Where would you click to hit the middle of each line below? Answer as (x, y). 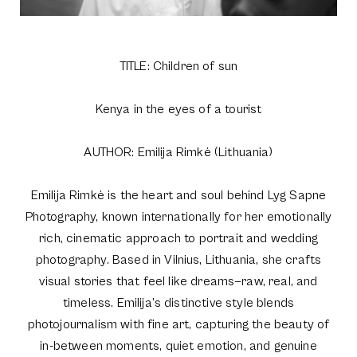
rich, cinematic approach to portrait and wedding (178, 238)
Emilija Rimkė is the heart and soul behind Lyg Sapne (178, 195)
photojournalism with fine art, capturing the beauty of (178, 324)
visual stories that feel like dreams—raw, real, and (178, 281)
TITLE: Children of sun (178, 66)
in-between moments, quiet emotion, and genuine (178, 345)
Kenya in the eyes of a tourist (178, 109)
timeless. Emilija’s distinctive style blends (178, 302)
